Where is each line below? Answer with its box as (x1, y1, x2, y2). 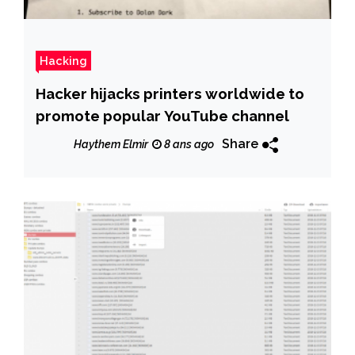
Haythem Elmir (74, 137, 148, 151)
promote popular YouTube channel (36, 107, 289, 125)
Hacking (40, 54, 87, 68)
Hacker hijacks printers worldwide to (36, 85, 304, 103)
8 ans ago (162, 137, 214, 151)
